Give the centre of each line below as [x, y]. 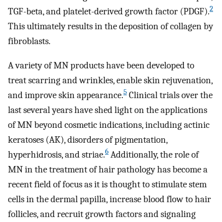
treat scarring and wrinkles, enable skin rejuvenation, [110, 80]
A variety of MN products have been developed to [101, 65]
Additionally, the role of [154, 154]
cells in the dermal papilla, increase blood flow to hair [110, 199]
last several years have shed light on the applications [108, 110]
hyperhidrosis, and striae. [56, 154]
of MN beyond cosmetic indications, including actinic [109, 125]
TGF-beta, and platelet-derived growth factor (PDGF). [109, 11]
